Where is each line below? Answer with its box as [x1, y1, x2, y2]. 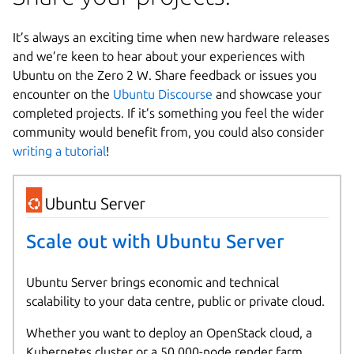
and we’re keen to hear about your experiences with [13, 48, 305, 63]
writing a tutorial [13, 143, 106, 158]
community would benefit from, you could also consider [13, 124, 324, 139]
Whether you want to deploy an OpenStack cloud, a [25, 326, 312, 341]
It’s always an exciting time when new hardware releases [13, 29, 330, 44]
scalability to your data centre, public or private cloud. [25, 294, 325, 309]
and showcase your [213, 86, 322, 101]
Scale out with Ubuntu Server [25, 231, 284, 253]
